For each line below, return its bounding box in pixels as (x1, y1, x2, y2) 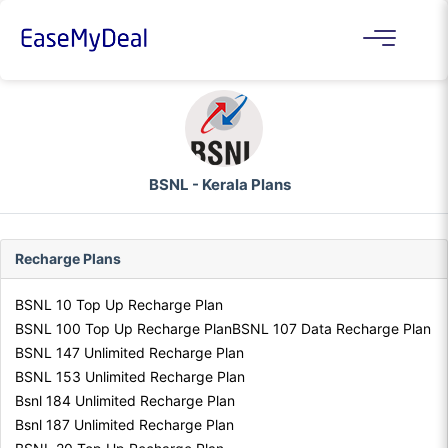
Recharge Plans (15, 250, 121, 268)
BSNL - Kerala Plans (149, 175, 291, 195)
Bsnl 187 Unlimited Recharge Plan (15, 416, 234, 434)
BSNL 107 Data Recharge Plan (232, 320, 431, 338)
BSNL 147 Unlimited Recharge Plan (15, 344, 244, 362)
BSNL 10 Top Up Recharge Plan (15, 296, 223, 314)
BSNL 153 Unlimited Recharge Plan (15, 368, 245, 386)
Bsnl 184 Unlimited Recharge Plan (15, 392, 235, 410)
